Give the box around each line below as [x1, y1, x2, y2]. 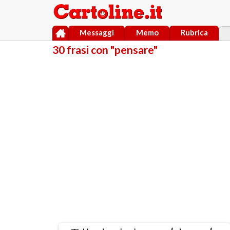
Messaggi [79, 27, 114, 37]
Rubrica [180, 27, 208, 37]
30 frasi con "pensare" [52, 43, 158, 56]
